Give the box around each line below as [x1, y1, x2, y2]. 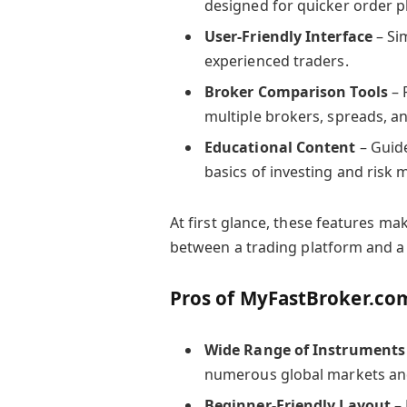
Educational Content [203, 137, 356, 158]
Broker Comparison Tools [203, 82, 388, 103]
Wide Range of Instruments [203, 339, 405, 360]
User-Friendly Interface [203, 26, 372, 47]
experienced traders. [203, 51, 349, 72]
